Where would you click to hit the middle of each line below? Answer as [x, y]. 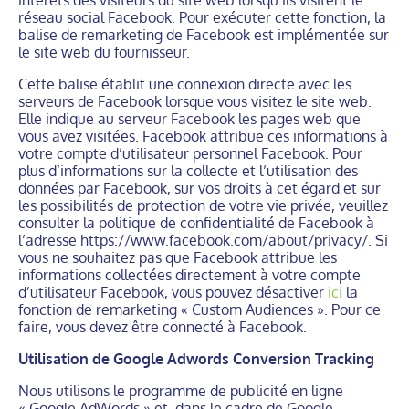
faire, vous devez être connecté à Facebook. [163, 327]
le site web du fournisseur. [104, 52]
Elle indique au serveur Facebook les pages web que [189, 119]
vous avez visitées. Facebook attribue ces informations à [203, 136]
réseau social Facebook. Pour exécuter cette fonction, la [202, 17]
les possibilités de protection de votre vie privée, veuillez [203, 205]
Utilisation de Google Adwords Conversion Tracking [196, 359]
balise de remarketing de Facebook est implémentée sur [204, 35]
